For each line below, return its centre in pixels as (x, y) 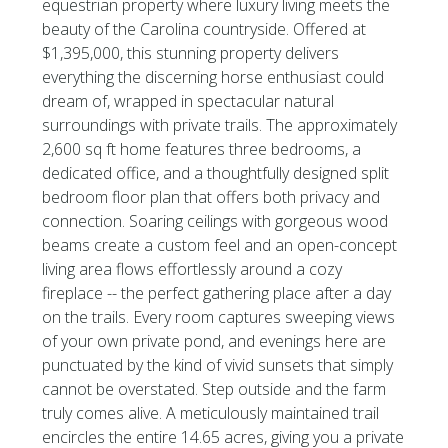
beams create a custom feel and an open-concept (220, 245)
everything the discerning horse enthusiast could (213, 77)
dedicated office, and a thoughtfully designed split (216, 173)
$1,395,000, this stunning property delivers (191, 53)
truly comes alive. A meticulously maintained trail (211, 413)
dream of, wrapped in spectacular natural (188, 101)
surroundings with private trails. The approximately (220, 125)
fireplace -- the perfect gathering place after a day (217, 293)
